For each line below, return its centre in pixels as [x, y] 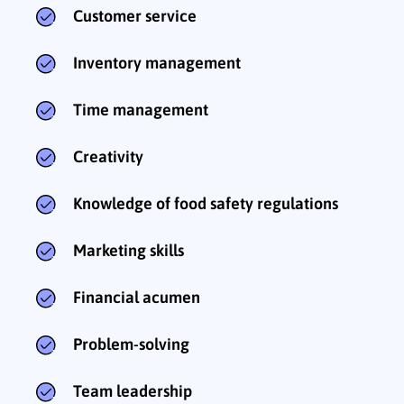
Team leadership [133, 391]
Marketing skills [129, 251]
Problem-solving [131, 344]
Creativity [108, 157]
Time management [141, 110]
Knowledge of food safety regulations [206, 204]
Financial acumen [137, 298]
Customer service [135, 16]
